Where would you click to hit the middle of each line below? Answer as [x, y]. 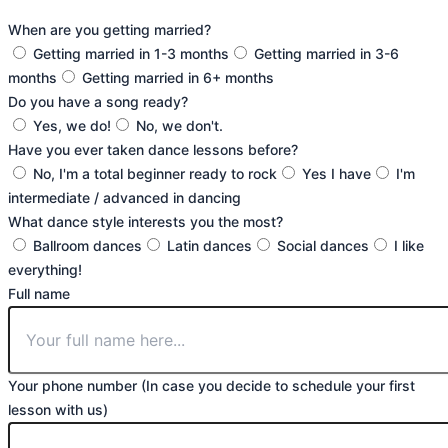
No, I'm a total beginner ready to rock [155, 173]
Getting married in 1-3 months [131, 53]
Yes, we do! [72, 125]
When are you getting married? [109, 29]
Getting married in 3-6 [326, 53]
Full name [39, 293]
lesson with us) [58, 409]
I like [409, 245]
